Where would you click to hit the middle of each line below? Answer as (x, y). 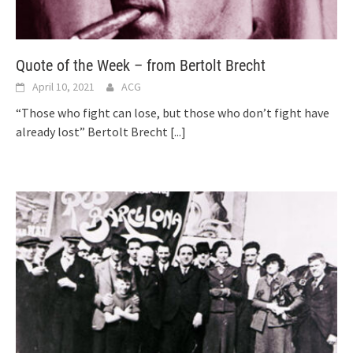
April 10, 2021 (63, 87)
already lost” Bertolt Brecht (93, 132)
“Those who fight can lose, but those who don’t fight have (173, 113)
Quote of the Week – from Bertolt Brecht (141, 66)
